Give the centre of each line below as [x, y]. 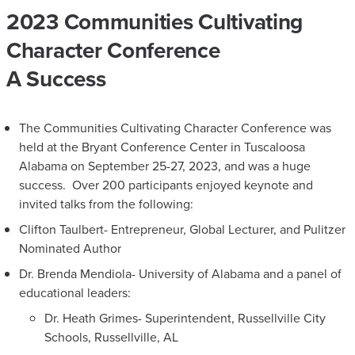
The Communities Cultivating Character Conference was [175, 128]
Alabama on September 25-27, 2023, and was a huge [165, 166]
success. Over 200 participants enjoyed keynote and [166, 185]
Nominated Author [70, 248]
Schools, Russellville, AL [111, 337]
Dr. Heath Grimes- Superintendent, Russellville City [185, 318]
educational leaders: [75, 292]
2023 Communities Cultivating [155, 21]
